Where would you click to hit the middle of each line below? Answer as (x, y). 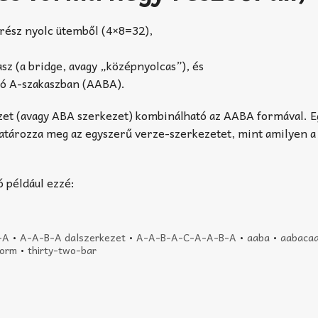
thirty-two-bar (62, 250)
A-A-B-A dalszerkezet (72, 237)
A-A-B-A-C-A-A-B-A (186, 237)
